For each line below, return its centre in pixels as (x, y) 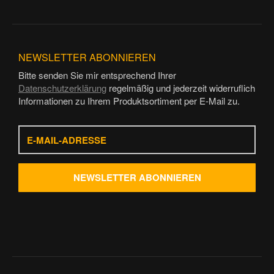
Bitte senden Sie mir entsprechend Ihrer (97, 75)
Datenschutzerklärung (62, 88)
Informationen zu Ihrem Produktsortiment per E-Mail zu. (129, 101)
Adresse (35, 152)
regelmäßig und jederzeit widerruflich (181, 88)
